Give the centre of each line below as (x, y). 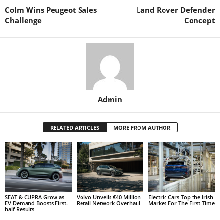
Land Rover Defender (176, 10)
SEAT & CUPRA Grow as (35, 197)
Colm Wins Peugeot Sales (51, 10)
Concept (200, 20)
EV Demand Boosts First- (37, 203)
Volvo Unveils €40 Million (109, 197)
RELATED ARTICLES (74, 128)
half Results (20, 209)
